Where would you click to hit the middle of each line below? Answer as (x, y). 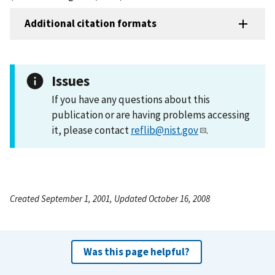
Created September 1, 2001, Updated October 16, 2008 (110, 198)
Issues (71, 80)
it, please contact (91, 130)
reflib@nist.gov (165, 130)
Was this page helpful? (136, 251)
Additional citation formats (91, 24)
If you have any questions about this (131, 99)
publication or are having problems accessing (151, 114)
